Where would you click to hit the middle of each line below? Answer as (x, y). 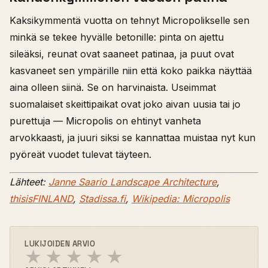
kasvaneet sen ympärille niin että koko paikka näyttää (131, 70)
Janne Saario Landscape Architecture (133, 182)
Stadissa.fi (102, 198)
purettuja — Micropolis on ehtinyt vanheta (105, 121)
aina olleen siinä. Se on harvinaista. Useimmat (113, 87)
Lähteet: (29, 182)
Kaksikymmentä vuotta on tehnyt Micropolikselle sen (130, 20)
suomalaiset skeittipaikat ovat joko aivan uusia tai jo (125, 104)
